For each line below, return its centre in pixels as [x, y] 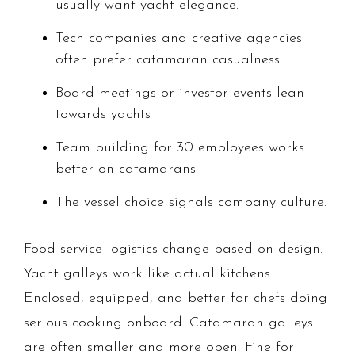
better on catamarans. [127, 170]
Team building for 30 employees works [180, 148]
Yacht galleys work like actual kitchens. [148, 274]
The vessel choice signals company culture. [191, 203]
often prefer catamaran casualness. [169, 60]
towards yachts [103, 115]
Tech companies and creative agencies [179, 39]
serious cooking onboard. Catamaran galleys [168, 323]
